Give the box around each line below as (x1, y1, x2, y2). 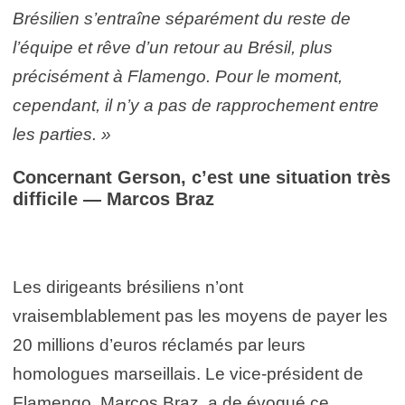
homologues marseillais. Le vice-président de (13, 363, 363, 383)
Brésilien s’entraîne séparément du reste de (13, 8, 351, 28)
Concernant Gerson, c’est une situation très (13, 166, 391, 187)
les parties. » (13, 124, 111, 144)
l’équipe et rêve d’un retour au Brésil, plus (13, 37, 333, 57)
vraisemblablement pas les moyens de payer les (13, 306, 388, 325)
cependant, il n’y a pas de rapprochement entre (13, 95, 379, 115)
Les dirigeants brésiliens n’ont (13, 277, 243, 297)
